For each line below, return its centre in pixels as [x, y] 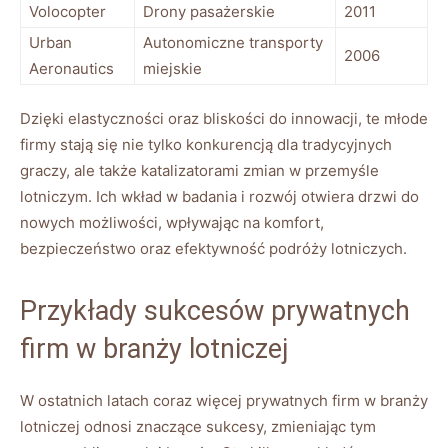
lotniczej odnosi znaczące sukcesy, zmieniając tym [198, 426]
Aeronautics [71, 68]
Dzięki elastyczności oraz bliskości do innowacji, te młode [224, 118]
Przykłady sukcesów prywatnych [215, 310]
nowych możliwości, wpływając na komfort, [172, 222]
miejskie [172, 68]
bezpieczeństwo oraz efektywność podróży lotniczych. [213, 248]
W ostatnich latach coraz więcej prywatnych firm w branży [224, 400]
